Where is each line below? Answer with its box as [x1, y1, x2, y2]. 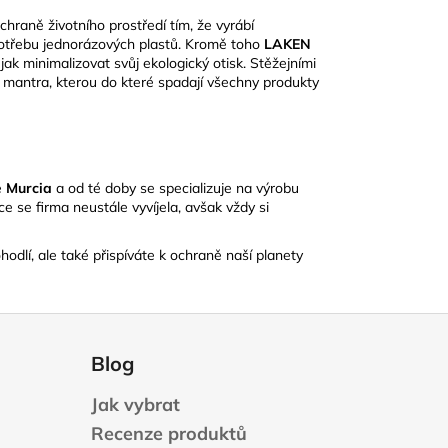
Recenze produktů [90, 422, 247, 446]
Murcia [6, 179, 52, 198]
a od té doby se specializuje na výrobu [52, 179, 299, 198]
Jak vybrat [90, 393, 180, 417]
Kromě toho [185, 35, 264, 54]
